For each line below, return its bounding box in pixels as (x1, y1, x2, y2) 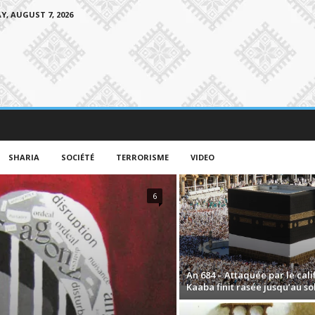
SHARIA (8, 152, 39, 162)
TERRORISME (115, 152, 169, 162)
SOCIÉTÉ (60, 152, 94, 162)
